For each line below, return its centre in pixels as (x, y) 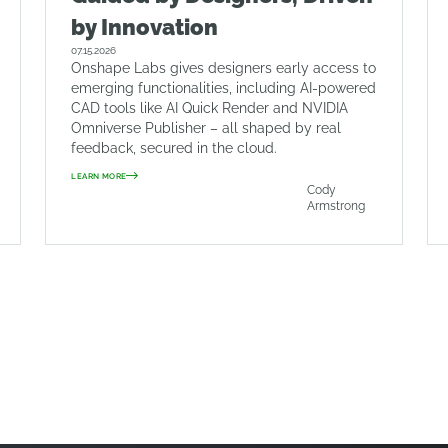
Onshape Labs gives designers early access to (224, 68)
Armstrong (336, 206)
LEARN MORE (99, 176)
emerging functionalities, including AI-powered (224, 88)
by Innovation (145, 27)
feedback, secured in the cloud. (174, 148)
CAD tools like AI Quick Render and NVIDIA (210, 108)
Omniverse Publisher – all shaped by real (206, 128)
